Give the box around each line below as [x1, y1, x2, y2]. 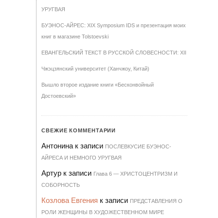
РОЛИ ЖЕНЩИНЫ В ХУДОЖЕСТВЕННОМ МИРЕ [41, 209, 164, 215]
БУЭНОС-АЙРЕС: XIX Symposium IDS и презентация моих [41, 22, 186, 28]
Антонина [41, 142, 73, 150]
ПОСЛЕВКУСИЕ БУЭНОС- [105, 144, 171, 149]
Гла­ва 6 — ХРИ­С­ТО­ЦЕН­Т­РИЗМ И [93, 171, 178, 177]
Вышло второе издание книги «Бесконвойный [41, 82, 154, 88]
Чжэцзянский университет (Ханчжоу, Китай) [41, 66, 149, 72]
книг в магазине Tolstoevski [41, 34, 109, 39]
